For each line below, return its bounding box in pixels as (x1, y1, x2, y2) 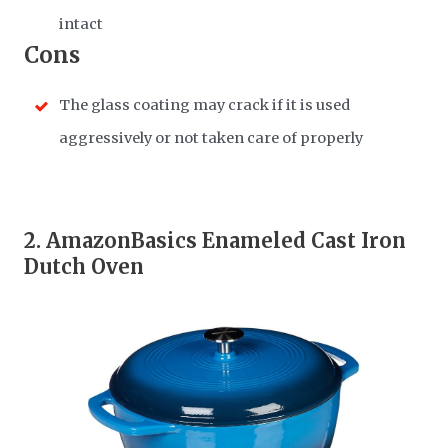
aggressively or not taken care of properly (59, 129, 364, 148)
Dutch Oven (24, 254, 145, 280)
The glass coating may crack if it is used (59, 96, 351, 115)
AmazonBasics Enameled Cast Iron (46, 228, 407, 254)
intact (59, 15, 104, 34)
